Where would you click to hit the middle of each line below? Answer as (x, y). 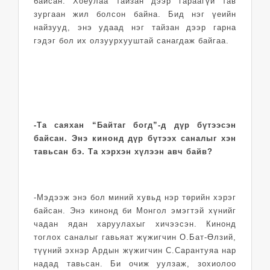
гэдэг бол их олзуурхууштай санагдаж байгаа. (133, 40)
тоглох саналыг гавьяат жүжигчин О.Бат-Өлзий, (135, 237)
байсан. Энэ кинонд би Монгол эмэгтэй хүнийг (135, 210)
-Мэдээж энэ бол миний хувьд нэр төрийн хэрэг (135, 197)
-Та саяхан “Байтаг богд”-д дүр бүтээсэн (135, 125)
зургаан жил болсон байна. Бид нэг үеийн (135, 14)
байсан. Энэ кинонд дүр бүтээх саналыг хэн (135, 138)
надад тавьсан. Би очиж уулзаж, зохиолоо (135, 263)
